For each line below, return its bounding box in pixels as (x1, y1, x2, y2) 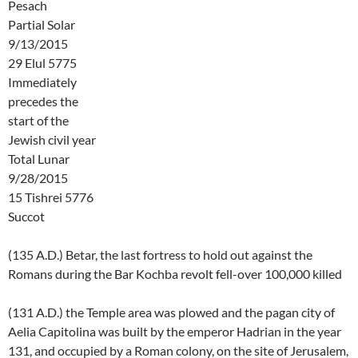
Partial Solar (8, 17, 75, 33)
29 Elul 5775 (8, 55, 77, 71)
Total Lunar (8, 151, 70, 167)
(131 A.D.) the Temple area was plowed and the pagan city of (8, 304, 335, 320)
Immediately (8, 74, 77, 90)
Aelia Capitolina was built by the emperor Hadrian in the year (8, 324, 341, 340)
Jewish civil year (8, 132, 96, 148)
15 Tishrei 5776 (8, 189, 93, 205)
